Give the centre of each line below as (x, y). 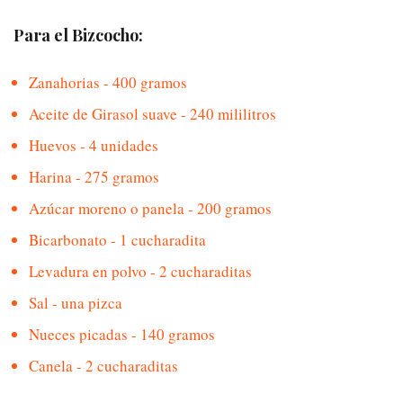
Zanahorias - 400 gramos (108, 83)
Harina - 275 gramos (94, 177)
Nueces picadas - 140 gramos (122, 335)
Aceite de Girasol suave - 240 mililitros (152, 114)
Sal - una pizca (76, 303)
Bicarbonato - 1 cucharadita (117, 240)
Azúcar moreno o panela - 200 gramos (150, 209)
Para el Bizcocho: (78, 36)
